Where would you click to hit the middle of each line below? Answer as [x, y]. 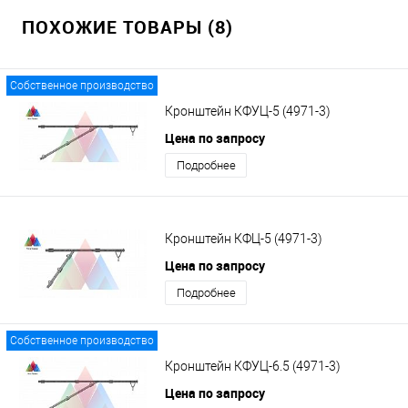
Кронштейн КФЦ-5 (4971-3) [244, 238]
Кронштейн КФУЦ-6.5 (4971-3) [253, 366]
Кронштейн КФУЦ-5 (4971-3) [248, 111]
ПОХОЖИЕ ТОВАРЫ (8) [127, 26]
